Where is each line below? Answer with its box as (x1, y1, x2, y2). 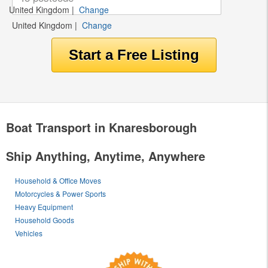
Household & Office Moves (15, 175, 102, 185)
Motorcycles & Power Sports (15, 188, 106, 199)
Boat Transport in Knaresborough (6, 118, 197, 136)
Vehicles (15, 227, 43, 238)
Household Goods (15, 214, 75, 225)
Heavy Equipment (15, 201, 74, 212)
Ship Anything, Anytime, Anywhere (6, 147, 205, 165)
